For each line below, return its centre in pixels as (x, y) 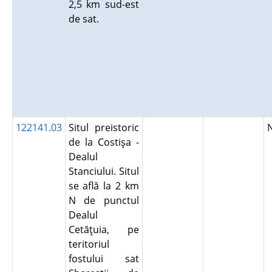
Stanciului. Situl (104, 171)
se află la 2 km (104, 186)
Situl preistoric (104, 127)
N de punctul (104, 200)
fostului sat (104, 259)
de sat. (86, 19)
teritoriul (89, 244)
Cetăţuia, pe (104, 229)
